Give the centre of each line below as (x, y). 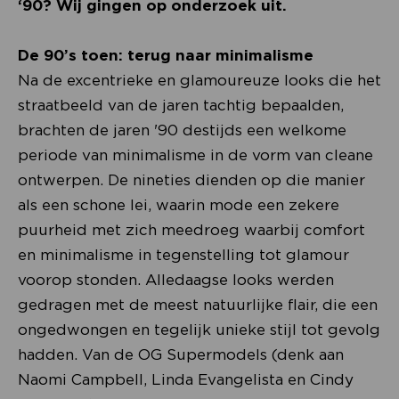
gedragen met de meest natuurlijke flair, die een (198, 305)
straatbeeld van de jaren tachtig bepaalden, (181, 106)
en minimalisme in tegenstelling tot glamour (183, 255)
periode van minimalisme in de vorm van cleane (195, 155)
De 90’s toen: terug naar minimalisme (166, 56)
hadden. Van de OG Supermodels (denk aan (181, 355)
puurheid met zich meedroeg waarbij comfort (191, 230)
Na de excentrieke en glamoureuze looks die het (199, 81)
